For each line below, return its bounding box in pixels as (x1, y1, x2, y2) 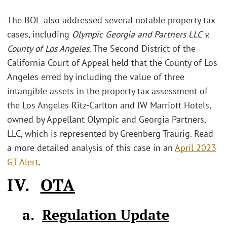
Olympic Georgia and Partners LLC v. (72, 28, 209, 40)
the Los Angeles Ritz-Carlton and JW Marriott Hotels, (7, 99, 211, 111)
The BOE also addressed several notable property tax (7, 14, 215, 26)
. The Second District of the (89, 42, 196, 54)
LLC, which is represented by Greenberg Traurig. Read (7, 127, 213, 139)
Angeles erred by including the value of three (7, 70, 184, 83)
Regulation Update (42, 205, 169, 224)
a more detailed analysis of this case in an (7, 141, 175, 154)
